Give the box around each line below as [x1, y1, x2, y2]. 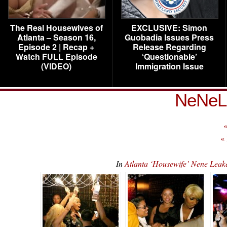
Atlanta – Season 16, [17, 31, 96, 43]
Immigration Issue [135, 60, 204, 72]
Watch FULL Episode [15, 51, 97, 62]
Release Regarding [132, 41, 206, 53]
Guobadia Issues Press [125, 31, 214, 43]
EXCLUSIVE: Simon [131, 22, 207, 33]
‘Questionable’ [141, 51, 197, 62]
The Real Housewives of [10, 22, 103, 33]
